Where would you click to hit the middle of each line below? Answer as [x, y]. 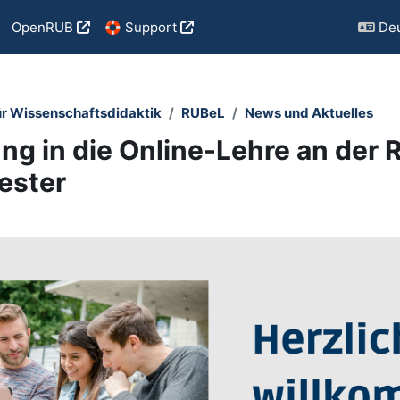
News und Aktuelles [309, 113]
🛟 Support [140, 27]
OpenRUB [42, 27]
